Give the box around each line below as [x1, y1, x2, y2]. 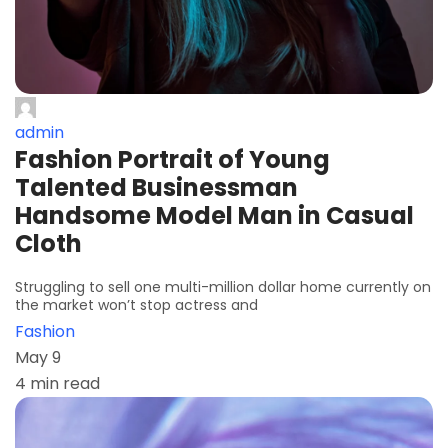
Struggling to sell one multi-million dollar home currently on [15, 276, 431, 297]
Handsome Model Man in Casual [15, 198, 414, 232]
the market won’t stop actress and [15, 294, 258, 315]
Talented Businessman [15, 170, 298, 204]
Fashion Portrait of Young [15, 142, 330, 176]
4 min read [15, 371, 100, 395]
